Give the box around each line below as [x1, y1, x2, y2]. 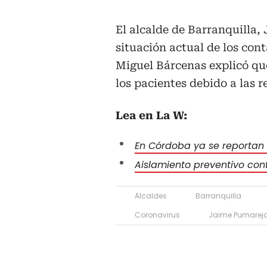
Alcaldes [135, 191, 167, 201]
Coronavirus [135, 210, 180, 221]
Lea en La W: [116, 109, 190, 122]
